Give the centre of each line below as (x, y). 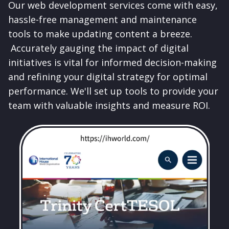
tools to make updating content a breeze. (100, 34)
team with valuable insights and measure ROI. (109, 106)
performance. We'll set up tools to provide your (113, 91)
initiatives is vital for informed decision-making (112, 63)
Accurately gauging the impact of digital (98, 48)
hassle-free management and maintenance (102, 20)
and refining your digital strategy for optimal (108, 77)
